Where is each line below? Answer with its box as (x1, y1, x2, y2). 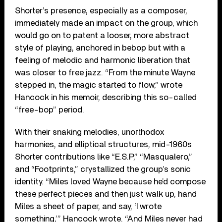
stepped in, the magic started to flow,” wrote (15, 81, 183, 90)
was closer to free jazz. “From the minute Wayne (15, 68, 196, 77)
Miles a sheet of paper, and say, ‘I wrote (15, 202, 162, 211)
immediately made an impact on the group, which (15, 19, 198, 28)
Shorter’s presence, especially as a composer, (15, 6, 188, 15)
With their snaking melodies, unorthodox (15, 128, 165, 137)
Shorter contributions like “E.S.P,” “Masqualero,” (15, 153, 193, 162)
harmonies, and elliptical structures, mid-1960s (15, 140, 192, 149)
